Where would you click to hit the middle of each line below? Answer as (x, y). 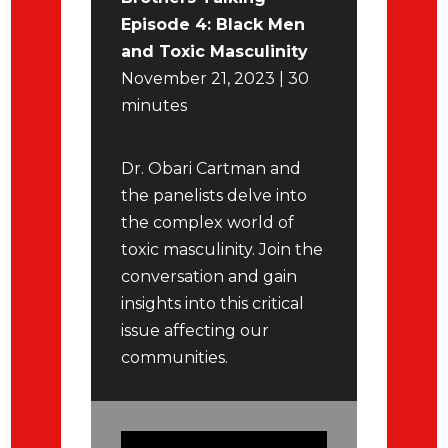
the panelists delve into (214, 196)
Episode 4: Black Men (213, 25)
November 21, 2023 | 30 (215, 79)
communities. (175, 358)
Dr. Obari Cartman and (211, 169)
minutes (156, 106)
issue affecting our (195, 331)
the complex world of (208, 223)
